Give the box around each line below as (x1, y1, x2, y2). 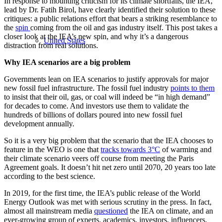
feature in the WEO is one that (4, 145, 101, 154)
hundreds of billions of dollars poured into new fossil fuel (4, 110, 182, 119)
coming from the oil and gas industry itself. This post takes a (30, 23, 218, 32)
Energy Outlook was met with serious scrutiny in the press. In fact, (4, 197, 212, 206)
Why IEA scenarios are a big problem (4, 57, 130, 66)
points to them (170, 83, 215, 92)
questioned (94, 206, 128, 215)
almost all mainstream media (4, 206, 94, 215)
